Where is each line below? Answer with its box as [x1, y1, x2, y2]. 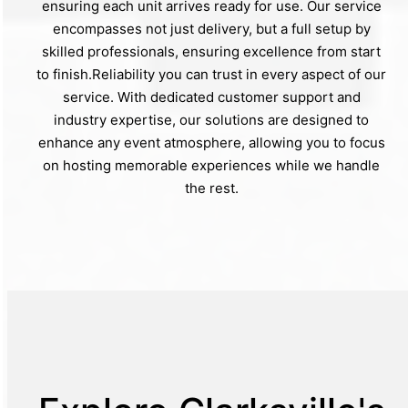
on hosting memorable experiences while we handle [43, 157, 380, 175]
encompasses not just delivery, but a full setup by [52, 20, 371, 38]
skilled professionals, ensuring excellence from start [42, 43, 381, 61]
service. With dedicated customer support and [62, 88, 361, 107]
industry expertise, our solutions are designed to [54, 111, 369, 129]
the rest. [184, 179, 239, 198]
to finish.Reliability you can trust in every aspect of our [36, 66, 386, 84]
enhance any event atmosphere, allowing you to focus [37, 134, 385, 152]
